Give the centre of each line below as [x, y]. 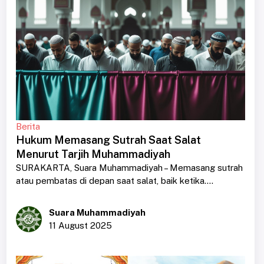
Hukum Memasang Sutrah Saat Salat [108, 140]
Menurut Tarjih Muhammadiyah [93, 154]
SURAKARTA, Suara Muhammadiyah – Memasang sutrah [129, 167]
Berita [28, 126]
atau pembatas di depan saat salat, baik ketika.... [114, 180]
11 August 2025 [80, 225]
